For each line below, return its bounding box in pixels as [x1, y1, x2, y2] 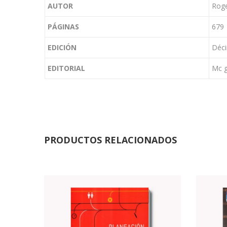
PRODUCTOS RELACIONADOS [44, 134, 177, 146]
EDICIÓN [48, 43, 77, 53]
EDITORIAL [48, 63, 85, 73]
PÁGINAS [48, 22, 79, 32]
